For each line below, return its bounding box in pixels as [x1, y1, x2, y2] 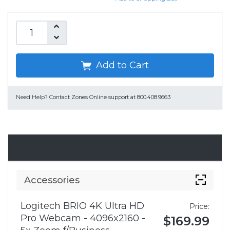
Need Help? [16, 94, 48, 101]
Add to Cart [93, 60, 149, 71]
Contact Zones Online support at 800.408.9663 [49, 94, 170, 101]
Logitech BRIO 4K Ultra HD [21, 200, 144, 212]
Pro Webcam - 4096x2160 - [21, 213, 145, 224]
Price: [189, 202, 209, 212]
